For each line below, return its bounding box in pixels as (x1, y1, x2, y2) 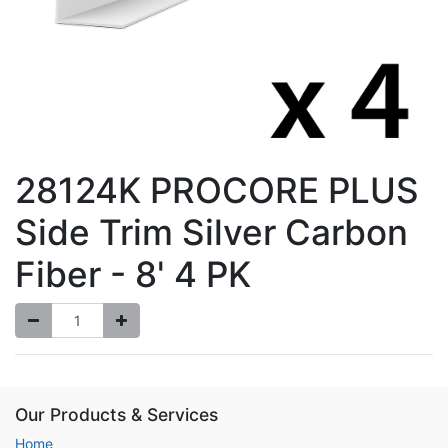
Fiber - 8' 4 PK (15, 253, 251, 295)
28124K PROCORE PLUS (15, 169, 419, 211)
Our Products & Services (15, 404, 218, 425)
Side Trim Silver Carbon (15, 211, 408, 253)
